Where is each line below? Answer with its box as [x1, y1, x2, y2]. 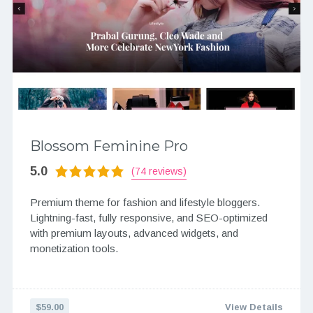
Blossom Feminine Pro [29, 138, 188, 155]
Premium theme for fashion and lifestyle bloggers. [29, 196, 260, 209]
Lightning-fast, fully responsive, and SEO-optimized [29, 212, 268, 224]
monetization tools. [29, 242, 118, 255]
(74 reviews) [131, 165, 187, 177]
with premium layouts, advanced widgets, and [29, 227, 238, 240]
